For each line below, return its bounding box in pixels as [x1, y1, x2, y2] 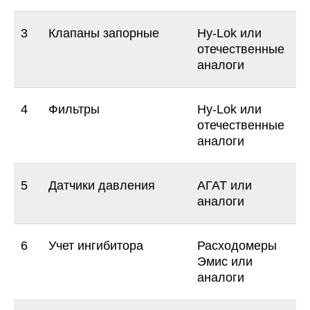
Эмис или [197, 255, 253, 268]
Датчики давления [48, 179, 155, 192]
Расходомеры [197, 239, 277, 253]
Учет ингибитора [48, 239, 143, 253]
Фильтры [48, 102, 100, 116]
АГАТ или [197, 179, 252, 192]
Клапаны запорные [48, 26, 159, 40]
